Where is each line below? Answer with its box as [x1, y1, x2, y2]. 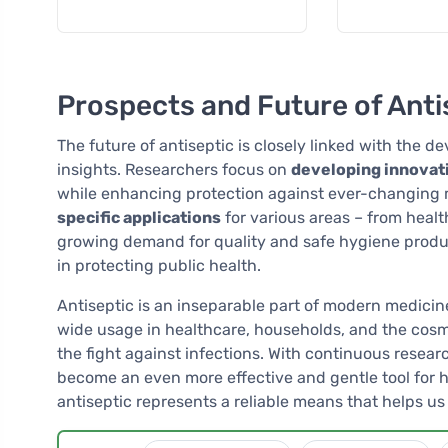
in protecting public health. [57, 256, 261, 276]
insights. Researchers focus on [57, 160, 291, 180]
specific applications [57, 208, 221, 228]
